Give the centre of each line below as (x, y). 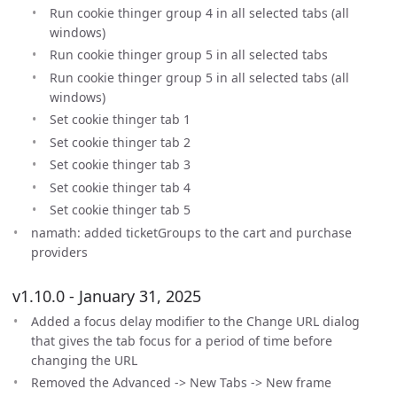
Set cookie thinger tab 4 (120, 187)
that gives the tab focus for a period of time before (182, 340)
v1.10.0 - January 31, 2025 (107, 296)
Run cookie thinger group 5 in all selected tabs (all (199, 77)
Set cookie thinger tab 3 (120, 164)
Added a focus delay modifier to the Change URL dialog (195, 321)
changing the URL (84, 360)
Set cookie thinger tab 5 (120, 210)
